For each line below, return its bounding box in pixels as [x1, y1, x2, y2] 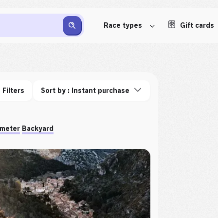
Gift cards [180, 21, 214, 29]
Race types [104, 21, 142, 29]
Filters [2, 87, 25, 94]
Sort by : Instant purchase [41, 87, 130, 94]
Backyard [22, 125, 54, 132]
